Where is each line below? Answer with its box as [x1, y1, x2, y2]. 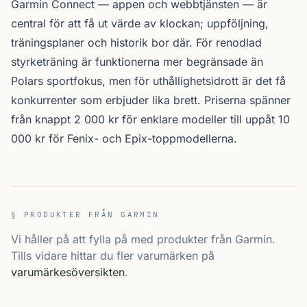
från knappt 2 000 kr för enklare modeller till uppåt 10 [11, 112, 290, 126]
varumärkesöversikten [11, 265, 125, 279]
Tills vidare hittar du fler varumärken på [11, 249, 214, 262]
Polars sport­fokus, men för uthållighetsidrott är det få [11, 74, 286, 88]
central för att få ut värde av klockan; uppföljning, [11, 16, 269, 30]
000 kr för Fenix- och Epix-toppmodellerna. [11, 132, 237, 145]
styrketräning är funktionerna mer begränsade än [11, 55, 263, 69]
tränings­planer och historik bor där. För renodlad [11, 36, 262, 49]
